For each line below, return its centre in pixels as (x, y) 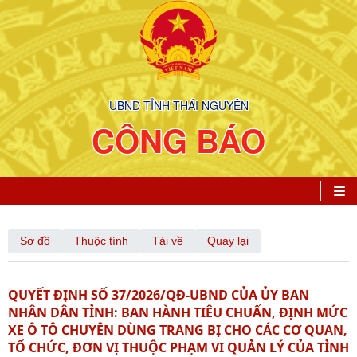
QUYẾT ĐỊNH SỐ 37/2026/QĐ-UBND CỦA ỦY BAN (159, 295)
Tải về (168, 241)
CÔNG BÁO (178, 140)
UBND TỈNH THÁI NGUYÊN (178, 105)
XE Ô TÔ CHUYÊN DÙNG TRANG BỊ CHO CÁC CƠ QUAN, (178, 330)
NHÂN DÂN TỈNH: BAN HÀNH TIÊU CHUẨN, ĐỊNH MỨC (178, 312)
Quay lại (228, 241)
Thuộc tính (101, 241)
